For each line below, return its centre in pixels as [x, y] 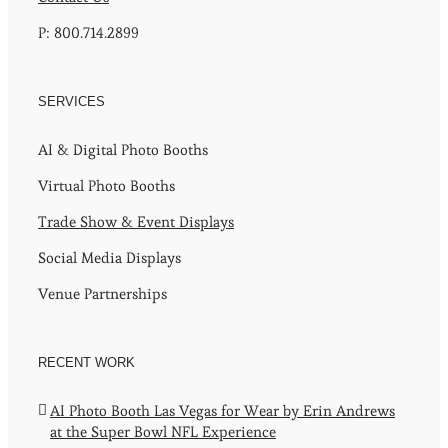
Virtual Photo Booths [106, 186]
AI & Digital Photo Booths [123, 150]
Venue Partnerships [102, 294]
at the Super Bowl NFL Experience [163, 432]
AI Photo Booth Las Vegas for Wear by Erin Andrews [222, 411]
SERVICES [71, 102]
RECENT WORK [86, 363]
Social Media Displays [109, 258]
